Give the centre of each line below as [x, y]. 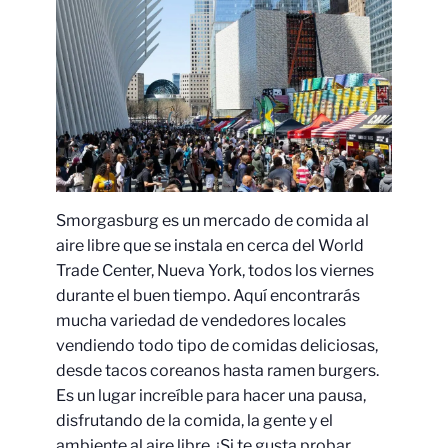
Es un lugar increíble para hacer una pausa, [211, 395]
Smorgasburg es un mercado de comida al [212, 220]
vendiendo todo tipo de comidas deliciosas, [217, 345]
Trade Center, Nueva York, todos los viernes [215, 270]
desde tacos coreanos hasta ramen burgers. [217, 370]
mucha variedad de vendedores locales [201, 320]
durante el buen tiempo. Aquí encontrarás [208, 295]
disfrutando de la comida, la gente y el [194, 420]
